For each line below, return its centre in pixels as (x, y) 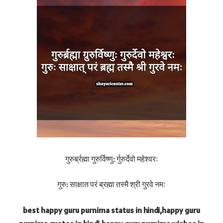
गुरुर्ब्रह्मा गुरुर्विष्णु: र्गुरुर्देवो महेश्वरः (111, 159)
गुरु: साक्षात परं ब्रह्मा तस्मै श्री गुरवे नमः (111, 184)
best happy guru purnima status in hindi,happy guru (111, 210)
